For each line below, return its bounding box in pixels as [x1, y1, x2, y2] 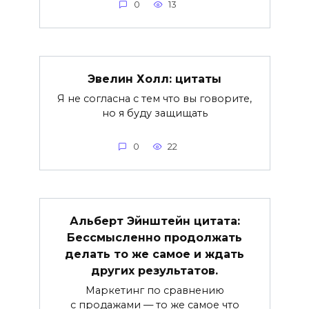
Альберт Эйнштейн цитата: [69, 214, 240, 228]
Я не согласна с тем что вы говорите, [57, 92, 252, 105]
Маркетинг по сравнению [85, 283, 224, 297]
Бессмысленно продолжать [67, 230, 242, 244]
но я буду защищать [101, 106, 208, 119]
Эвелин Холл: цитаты [88, 72, 221, 86]
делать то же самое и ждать [65, 247, 244, 261]
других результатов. [91, 263, 218, 277]
